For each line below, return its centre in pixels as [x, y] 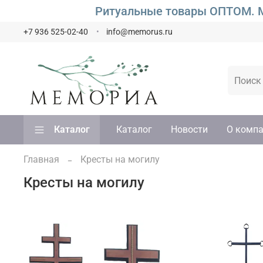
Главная [41, 159]
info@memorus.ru [139, 32]
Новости [189, 130]
